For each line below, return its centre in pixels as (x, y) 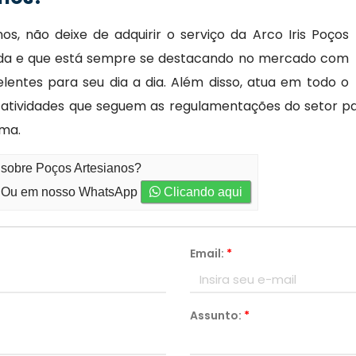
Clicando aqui (202, 192)
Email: (208, 253)
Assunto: (217, 315)
